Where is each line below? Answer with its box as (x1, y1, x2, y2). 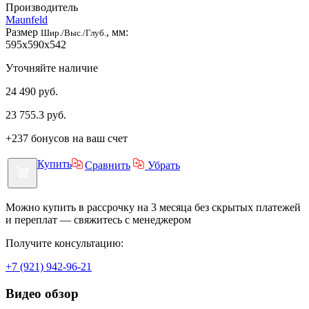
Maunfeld (6, 13, 48, 26)
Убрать (145, 159, 180, 171)
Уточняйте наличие (6, 61, 98, 74)
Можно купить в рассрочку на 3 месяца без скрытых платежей (6, 201, 301, 213)
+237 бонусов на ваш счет (6, 132, 128, 144)
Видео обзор (6, 286, 79, 301)
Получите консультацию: (6, 237, 123, 249)
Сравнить (85, 159, 130, 171)
